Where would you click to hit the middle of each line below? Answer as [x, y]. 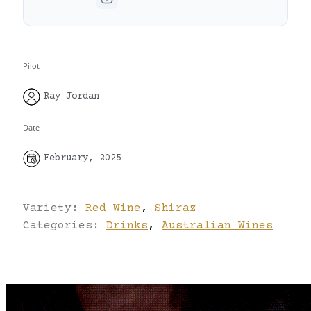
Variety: [54, 208]
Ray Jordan [72, 97]
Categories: [65, 225]
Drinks [127, 225]
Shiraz [176, 208]
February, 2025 [83, 158]
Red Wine [113, 208]
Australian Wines [217, 225]
